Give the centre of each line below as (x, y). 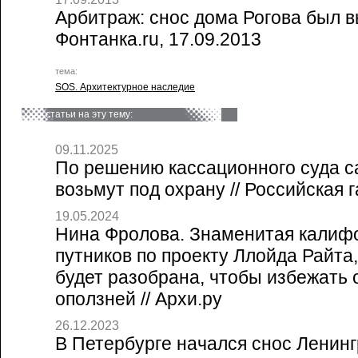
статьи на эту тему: (89, 114)
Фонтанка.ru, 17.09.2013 (158, 39)
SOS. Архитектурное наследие (125, 87)
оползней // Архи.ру (139, 299)
